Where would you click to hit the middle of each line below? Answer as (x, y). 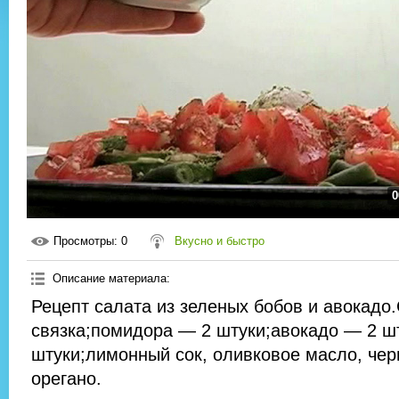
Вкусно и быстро (220, 241)
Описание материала (110, 279)
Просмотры (84, 241)
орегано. (66, 379)
